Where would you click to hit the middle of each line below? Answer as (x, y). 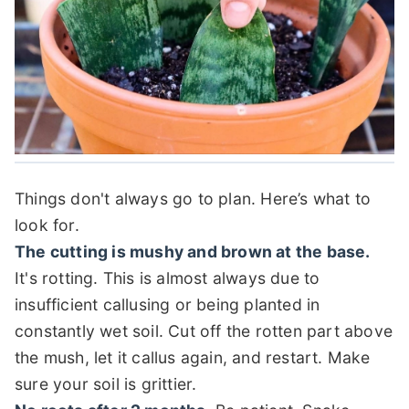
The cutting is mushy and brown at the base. (193, 251)
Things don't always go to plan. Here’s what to (193, 198)
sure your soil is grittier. (106, 383)
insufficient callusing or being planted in (168, 304)
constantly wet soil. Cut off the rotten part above (204, 330)
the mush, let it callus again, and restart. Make (193, 357)
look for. (47, 225)
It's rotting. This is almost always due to (168, 278)
